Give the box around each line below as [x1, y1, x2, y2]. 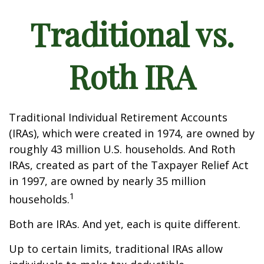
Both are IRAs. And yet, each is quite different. [9, 217, 240, 231]
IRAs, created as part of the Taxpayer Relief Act [9, 158, 249, 172]
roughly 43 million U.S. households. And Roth [9, 142, 235, 156]
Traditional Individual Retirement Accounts [9, 110, 227, 124]
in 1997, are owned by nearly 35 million [9, 174, 206, 188]
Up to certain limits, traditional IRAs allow [9, 242, 223, 256]
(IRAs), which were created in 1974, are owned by [9, 126, 255, 140]
